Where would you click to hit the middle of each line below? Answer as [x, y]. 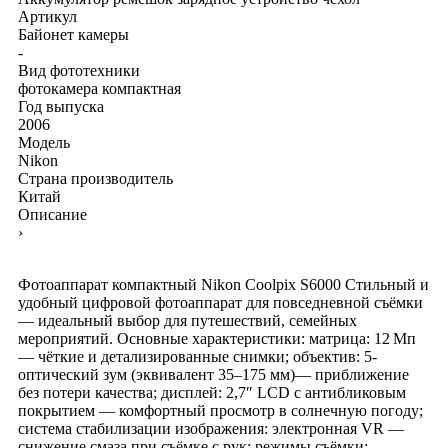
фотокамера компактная [99, 88]
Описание [52, 214]
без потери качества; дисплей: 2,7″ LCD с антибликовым [212, 392]
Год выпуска [61, 106]
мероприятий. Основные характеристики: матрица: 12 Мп [217, 338]
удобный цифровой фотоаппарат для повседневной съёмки [220, 302]
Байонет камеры [73, 34]
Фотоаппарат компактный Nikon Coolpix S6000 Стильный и [223, 284]
